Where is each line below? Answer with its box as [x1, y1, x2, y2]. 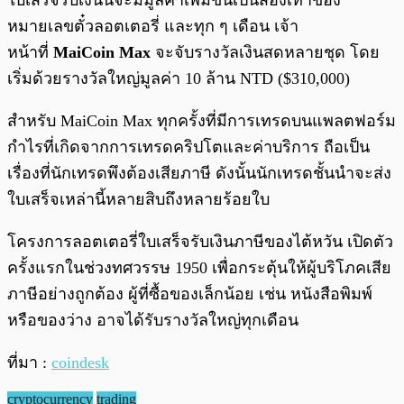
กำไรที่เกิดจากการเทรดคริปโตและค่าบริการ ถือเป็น [7, 138, 370, 157]
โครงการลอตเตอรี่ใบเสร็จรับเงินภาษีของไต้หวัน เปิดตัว [7, 233, 393, 252]
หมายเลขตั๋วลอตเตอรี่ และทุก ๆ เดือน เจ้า [7, 17, 298, 36]
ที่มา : [7, 353, 51, 372]
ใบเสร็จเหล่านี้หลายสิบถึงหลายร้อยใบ [7, 190, 270, 209]
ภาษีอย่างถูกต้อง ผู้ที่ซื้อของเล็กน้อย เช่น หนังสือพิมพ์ [7, 285, 372, 304]
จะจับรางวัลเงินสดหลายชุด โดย [155, 43, 380, 62]
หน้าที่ [7, 43, 53, 62]
